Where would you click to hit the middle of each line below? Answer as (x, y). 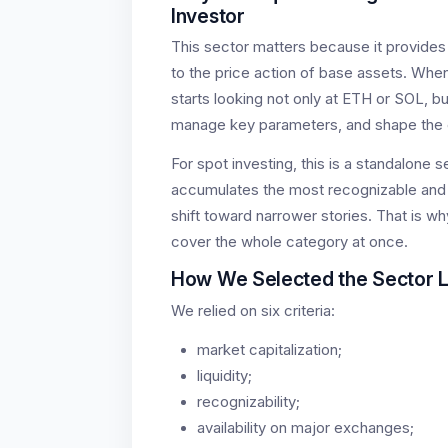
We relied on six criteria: (253, 310)
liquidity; (224, 375)
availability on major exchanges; (305, 427)
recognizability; (248, 401)
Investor (208, 15)
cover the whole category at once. (289, 242)
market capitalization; (269, 349)
